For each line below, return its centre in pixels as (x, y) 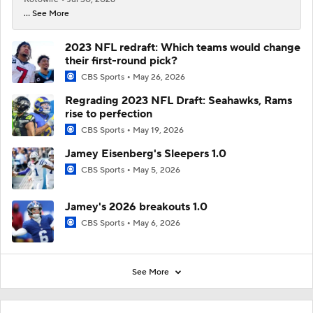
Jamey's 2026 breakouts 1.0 (136, 207)
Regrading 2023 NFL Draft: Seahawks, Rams (179, 101)
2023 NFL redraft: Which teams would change (183, 47)
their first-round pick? (121, 60)
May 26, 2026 (159, 77)
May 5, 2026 (156, 170)
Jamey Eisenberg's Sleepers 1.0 (146, 154)
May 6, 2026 (156, 224)
